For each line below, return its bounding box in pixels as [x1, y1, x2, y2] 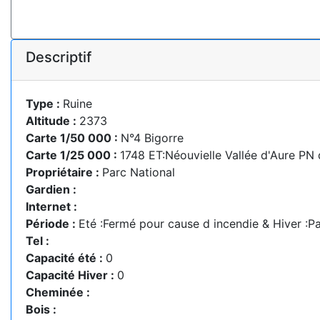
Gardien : [26, 181, 76, 196]
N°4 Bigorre [121, 130, 184, 145]
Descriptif [26, 48, 91, 66]
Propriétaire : [26, 164, 102, 179]
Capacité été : [26, 250, 106, 265]
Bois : [26, 301, 56, 316]
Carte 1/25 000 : [26, 147, 120, 162]
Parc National [102, 164, 175, 179]
